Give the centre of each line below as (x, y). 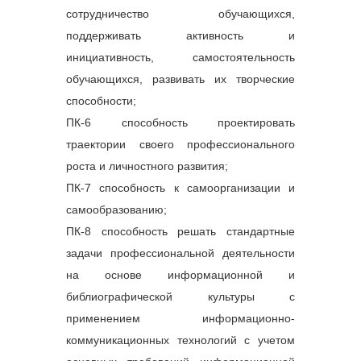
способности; (101, 100)
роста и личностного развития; (147, 166)
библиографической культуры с (180, 296)
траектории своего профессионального (180, 144)
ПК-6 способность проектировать (180, 122)
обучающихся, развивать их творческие (180, 79)
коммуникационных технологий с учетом (180, 340)
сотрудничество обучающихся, (180, 13)
